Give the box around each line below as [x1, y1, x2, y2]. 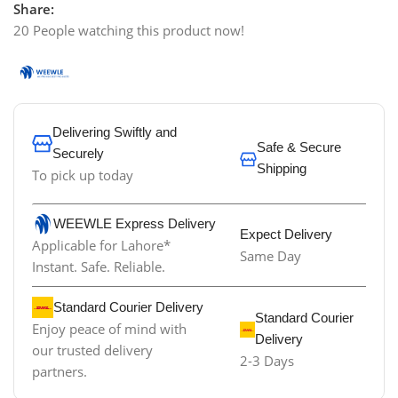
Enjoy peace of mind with [32, 319, 187, 338]
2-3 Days [239, 351, 294, 370]
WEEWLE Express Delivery [53, 216, 217, 232]
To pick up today [32, 166, 134, 185]
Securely [52, 146, 104, 162]
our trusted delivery [32, 340, 154, 359]
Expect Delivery [239, 227, 332, 243]
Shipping [256, 161, 306, 177]
